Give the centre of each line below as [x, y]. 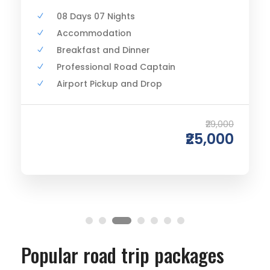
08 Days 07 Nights [82, 17]
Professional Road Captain [102, 67]
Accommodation [80, 33]
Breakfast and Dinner [89, 50]
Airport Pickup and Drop [95, 84]
